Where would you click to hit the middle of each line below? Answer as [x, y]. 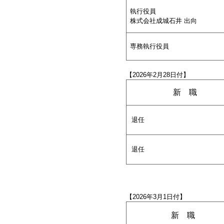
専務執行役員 [149, 46]
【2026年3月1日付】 [156, 197]
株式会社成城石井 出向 [163, 21]
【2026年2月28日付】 [158, 75]
